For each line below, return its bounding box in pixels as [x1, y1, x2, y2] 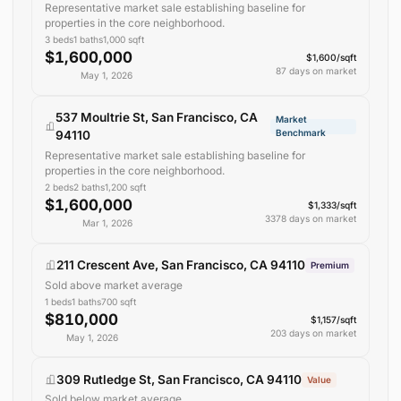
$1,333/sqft [308, 199, 357, 210]
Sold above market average [44, 277, 183, 292]
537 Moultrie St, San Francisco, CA [55, 110, 258, 125]
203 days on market [270, 327, 357, 338]
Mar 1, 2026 [81, 217, 132, 228]
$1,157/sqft [311, 313, 357, 325]
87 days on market [276, 64, 357, 76]
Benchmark [276, 127, 327, 139]
